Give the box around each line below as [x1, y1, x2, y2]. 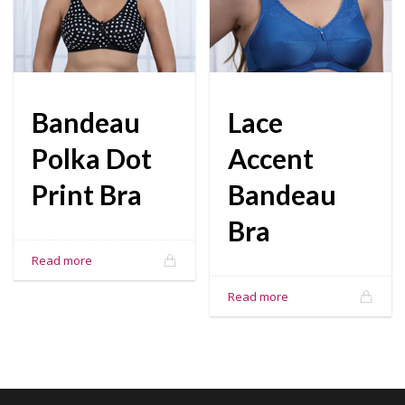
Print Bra [32, 178, 142, 212]
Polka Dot [32, 142, 152, 175]
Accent [228, 142, 315, 175]
